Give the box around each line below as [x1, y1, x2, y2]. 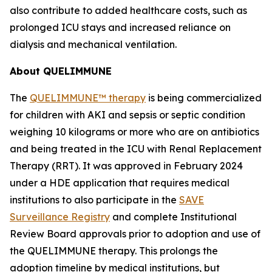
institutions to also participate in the [10, 194, 179, 206]
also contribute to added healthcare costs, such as [10, 4, 247, 16]
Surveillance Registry [10, 211, 110, 223]
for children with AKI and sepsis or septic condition [10, 109, 245, 121]
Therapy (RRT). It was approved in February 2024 [10, 160, 243, 172]
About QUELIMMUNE [10, 65, 112, 77]
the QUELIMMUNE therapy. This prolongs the [10, 245, 218, 257]
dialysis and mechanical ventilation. [10, 38, 177, 50]
